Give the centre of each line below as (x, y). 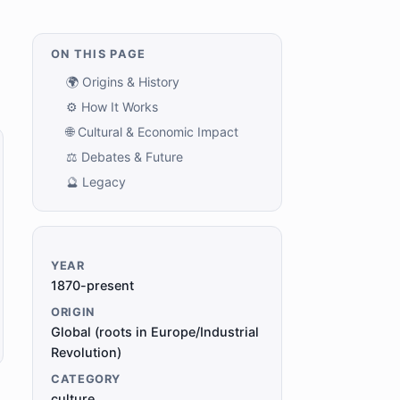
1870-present (92, 285)
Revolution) (86, 352)
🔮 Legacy (96, 181)
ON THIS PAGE (99, 54)
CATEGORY (86, 379)
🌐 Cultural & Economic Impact (152, 132)
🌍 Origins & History (123, 82)
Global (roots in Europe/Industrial (155, 331)
